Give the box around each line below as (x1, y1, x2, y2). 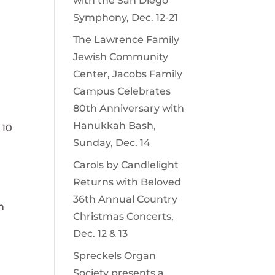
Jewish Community (73, 51, 169, 63)
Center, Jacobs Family (73, 68, 183, 80)
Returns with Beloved (73, 176, 182, 188)
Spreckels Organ (73, 250, 157, 261)
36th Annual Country (73, 193, 178, 205)
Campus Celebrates (73, 85, 171, 97)
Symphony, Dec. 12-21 (73, 12, 179, 23)
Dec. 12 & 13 (73, 228, 128, 239)
